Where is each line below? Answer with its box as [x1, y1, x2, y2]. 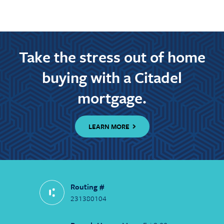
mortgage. [77, 87, 146, 108]
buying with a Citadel [42, 66, 182, 88]
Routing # [70, 180, 104, 192]
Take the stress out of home [18, 46, 205, 67]
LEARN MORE [88, 121, 129, 131]
